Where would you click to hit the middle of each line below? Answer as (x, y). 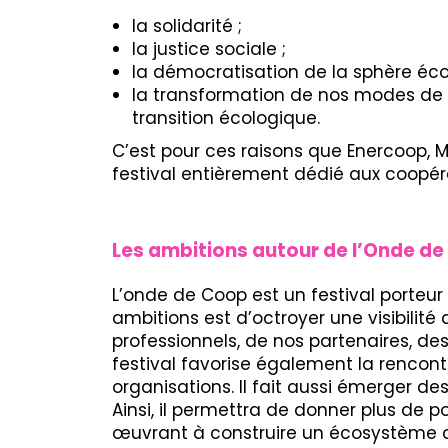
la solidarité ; (187, 26)
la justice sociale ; (209, 49)
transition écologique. (226, 118)
